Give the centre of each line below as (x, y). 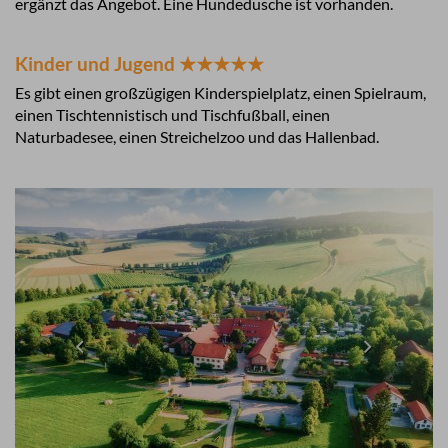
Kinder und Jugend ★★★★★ (139, 63)
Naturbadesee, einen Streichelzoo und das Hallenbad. (198, 136)
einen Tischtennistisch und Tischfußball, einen (172, 114)
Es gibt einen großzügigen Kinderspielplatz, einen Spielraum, (220, 92)
